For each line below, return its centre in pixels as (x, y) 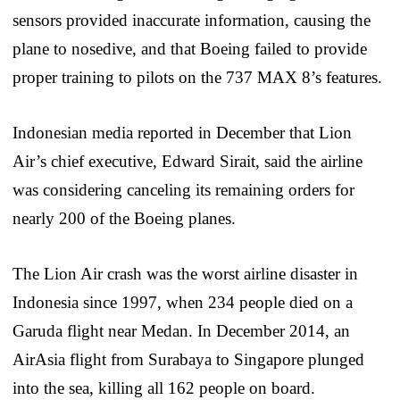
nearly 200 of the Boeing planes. (124, 218)
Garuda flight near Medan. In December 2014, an (181, 330)
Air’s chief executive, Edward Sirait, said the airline (187, 161)
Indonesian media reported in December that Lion (182, 132)
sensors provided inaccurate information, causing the (192, 20)
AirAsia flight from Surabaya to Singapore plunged (188, 359)
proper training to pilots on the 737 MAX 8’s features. (197, 77)
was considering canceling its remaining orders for (183, 189)
